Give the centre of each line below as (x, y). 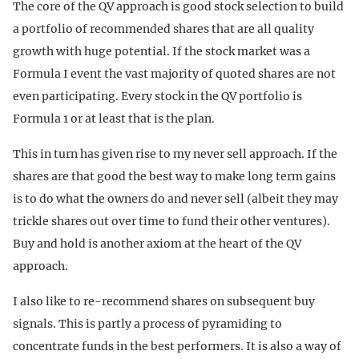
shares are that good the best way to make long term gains (174, 176)
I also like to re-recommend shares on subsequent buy (164, 301)
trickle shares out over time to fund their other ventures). (171, 221)
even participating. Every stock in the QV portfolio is (157, 96)
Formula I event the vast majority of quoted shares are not (174, 73)
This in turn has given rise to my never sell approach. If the (175, 153)
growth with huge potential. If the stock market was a (161, 51)
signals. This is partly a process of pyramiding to (147, 323)
